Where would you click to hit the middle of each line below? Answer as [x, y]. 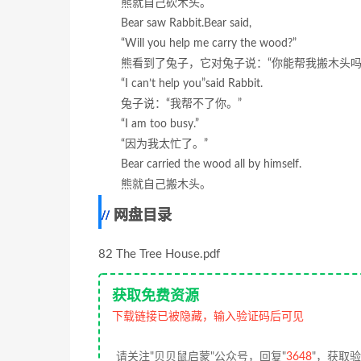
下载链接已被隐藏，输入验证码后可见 [208, 317]
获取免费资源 [156, 297]
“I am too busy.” [160, 124]
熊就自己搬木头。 [166, 185]
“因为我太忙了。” [164, 145]
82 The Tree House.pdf [159, 255]
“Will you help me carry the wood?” [209, 44]
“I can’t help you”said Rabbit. [192, 84]
